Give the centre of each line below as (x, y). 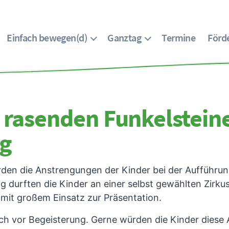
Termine (179, 37)
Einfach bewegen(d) (47, 37)
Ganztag (124, 37)
